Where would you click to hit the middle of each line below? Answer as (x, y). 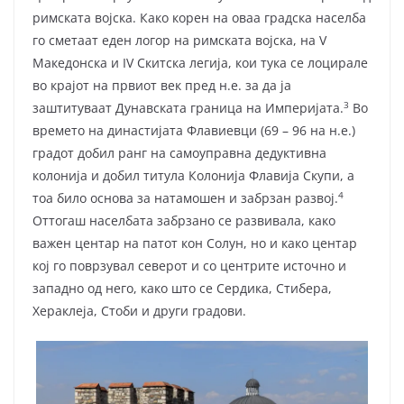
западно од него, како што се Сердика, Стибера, (182, 289)
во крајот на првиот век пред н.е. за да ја (162, 86)
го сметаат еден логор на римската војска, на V (179, 41)
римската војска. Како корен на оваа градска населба (199, 18)
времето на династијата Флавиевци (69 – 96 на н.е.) (194, 131)
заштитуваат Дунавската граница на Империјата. (188, 108)
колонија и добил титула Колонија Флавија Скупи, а (193, 176)
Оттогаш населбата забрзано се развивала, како (184, 221)
